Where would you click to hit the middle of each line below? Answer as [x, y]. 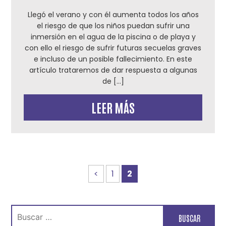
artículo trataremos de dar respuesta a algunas [113, 70]
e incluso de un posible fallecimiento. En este [113, 59]
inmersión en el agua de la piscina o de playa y [113, 37]
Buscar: [25, 210]
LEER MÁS [113, 107]
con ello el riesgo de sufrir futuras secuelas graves [113, 48]
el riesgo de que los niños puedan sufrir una [113, 26]
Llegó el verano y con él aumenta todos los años [113, 15]
